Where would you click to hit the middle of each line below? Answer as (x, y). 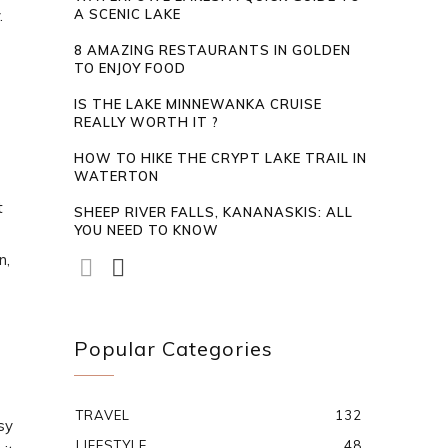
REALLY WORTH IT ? (147, 122)
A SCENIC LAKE (128, 14)
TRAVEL (103, 415)
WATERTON (117, 176)
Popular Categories (174, 349)
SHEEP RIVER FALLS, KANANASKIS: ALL (214, 212)
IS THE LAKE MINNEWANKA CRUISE (198, 104)
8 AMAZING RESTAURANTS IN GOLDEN (213, 50)
